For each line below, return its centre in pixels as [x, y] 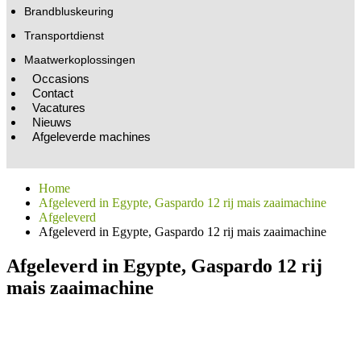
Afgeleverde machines [91, 136]
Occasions [61, 78]
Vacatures [59, 107]
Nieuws [52, 122]
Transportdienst [64, 35]
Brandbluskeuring [68, 11]
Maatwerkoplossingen [79, 59]
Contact [53, 93]
